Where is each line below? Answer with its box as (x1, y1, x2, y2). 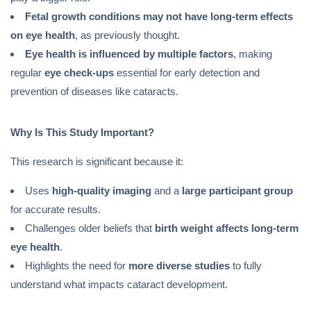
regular (10, 67, 44, 78)
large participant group (182, 185, 293, 196)
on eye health (10, 29, 75, 41)
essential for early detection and (114, 67, 260, 78)
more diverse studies (128, 260, 230, 271)
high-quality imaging (52, 185, 151, 196)
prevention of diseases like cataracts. (10, 85, 178, 97)
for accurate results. (10, 203, 101, 215)
